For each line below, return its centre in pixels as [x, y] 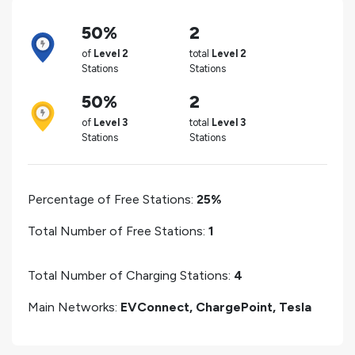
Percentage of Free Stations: [112, 199]
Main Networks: [74, 307]
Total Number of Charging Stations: [131, 275]
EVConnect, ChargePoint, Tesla [216, 307]
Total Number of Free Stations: [118, 231]
